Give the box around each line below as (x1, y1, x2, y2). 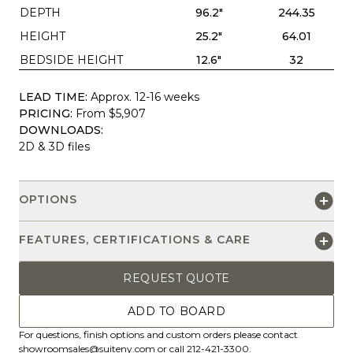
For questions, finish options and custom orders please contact (19, 328, 298, 340)
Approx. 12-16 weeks (91, 89, 199, 104)
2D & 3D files (19, 139, 90, 154)
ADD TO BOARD (127, 303, 226, 318)
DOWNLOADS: (19, 122, 103, 137)
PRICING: (19, 106, 72, 121)
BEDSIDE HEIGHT (20, 52, 123, 67)
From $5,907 (76, 106, 146, 121)
